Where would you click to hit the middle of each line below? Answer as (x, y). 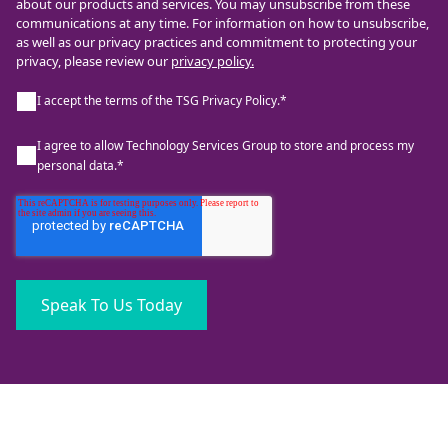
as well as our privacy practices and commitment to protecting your (216, 41)
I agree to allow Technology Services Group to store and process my (225, 145)
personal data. (77, 165)
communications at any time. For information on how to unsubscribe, (222, 22)
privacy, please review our (93, 60)
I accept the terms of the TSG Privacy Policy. (158, 101)
